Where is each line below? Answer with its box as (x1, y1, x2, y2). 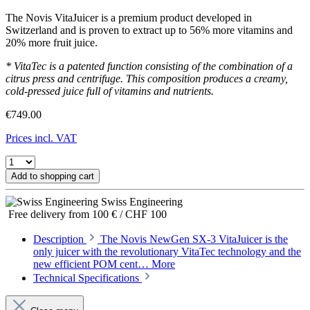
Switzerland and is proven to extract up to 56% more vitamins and (6, 24, 293, 37)
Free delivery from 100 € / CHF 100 (6, 208, 167, 221)
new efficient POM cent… (33, 258, 152, 271)
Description (33, 233, 84, 246)
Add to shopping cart (11, 171, 94, 182)
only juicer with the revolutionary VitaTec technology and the (33, 246, 301, 258)
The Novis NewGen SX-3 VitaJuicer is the (100, 233, 288, 246)
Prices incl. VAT (6, 132, 77, 145)
